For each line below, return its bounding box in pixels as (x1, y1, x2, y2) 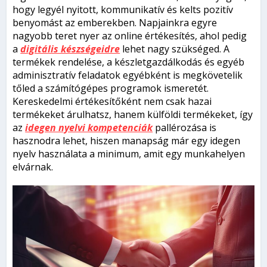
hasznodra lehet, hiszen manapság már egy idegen (13, 133, 241, 147)
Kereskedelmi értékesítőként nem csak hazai (13, 94, 212, 108)
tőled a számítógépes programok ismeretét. (13, 81, 209, 95)
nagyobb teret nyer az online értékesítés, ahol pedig (13, 29, 247, 42)
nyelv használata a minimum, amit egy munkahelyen (13, 147, 246, 160)
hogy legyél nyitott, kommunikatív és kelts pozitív (13, 2, 234, 16)
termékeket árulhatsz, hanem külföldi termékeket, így (13, 107, 253, 121)
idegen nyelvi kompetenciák (25, 120, 153, 134)
